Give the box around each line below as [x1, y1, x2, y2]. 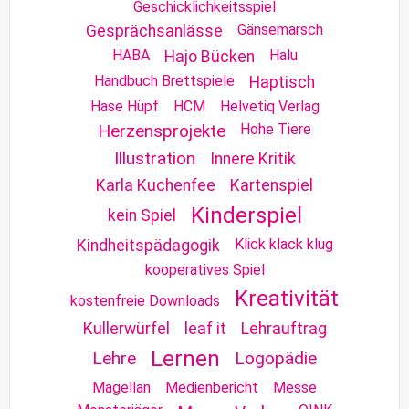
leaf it [184, 319, 226, 338]
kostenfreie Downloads [70, 291, 220, 309]
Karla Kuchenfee [96, 175, 215, 194]
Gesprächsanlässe [86, 21, 223, 40]
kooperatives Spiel [144, 260, 265, 278]
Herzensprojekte [98, 120, 225, 142]
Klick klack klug [234, 235, 333, 253]
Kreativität [235, 285, 339, 311]
